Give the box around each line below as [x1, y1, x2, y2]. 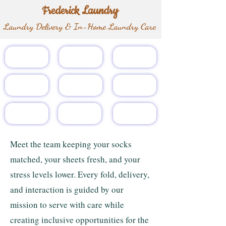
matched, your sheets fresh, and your [10, 153, 140, 165]
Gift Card [66, 80, 96, 91]
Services [123, 51, 147, 63]
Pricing [16, 80, 38, 91]
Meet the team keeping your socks [10, 138, 132, 150]
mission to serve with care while [10, 199, 124, 210]
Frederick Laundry [41, 4, 118, 19]
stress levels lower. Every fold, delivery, [10, 168, 149, 180]
